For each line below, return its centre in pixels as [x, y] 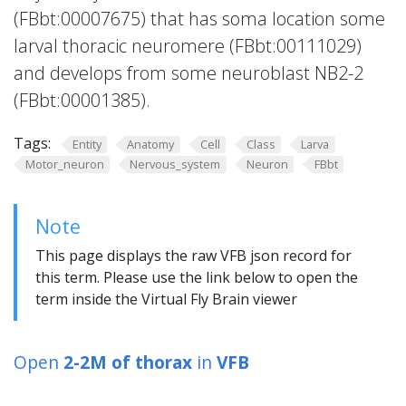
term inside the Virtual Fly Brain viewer [166, 300]
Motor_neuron [64, 164]
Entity [87, 144]
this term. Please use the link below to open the [197, 278]
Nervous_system [175, 164]
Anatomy [151, 144]
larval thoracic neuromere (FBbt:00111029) [188, 46]
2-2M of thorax [128, 362]
